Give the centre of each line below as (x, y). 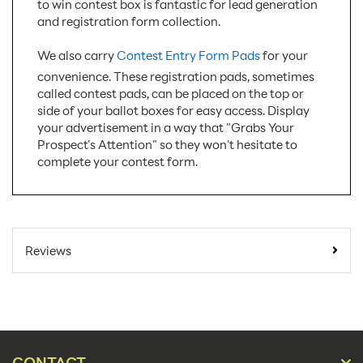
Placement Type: (96, 352)
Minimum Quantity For (113, 242)
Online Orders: (90, 258)
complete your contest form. (117, 162)
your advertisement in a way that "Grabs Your (166, 128)
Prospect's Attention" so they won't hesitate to (167, 145)
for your (284, 56)
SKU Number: (86, 211)
